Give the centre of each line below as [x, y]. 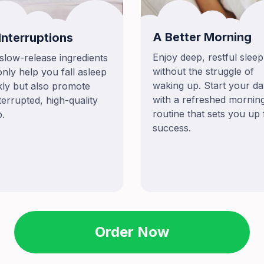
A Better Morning [202, 37]
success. [172, 128]
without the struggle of [203, 72]
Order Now [132, 232]
